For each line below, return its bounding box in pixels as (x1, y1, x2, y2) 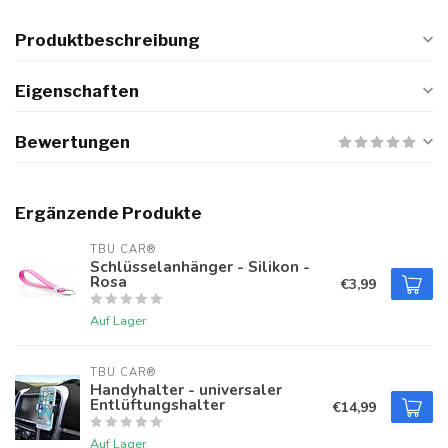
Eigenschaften (15, 81, 139, 101)
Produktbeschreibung (15, 30, 200, 50)
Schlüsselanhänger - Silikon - (90, 256, 310, 277)
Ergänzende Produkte (15, 203, 202, 223)
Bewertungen (15, 132, 130, 152)
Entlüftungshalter (90, 394, 225, 415)
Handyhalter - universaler (90, 379, 282, 400)
